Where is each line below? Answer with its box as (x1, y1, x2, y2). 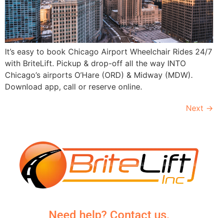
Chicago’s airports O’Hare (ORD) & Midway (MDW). (5, 70, 193, 80)
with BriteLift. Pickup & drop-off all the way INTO (5, 58, 186, 68)
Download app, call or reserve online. (5, 81, 142, 91)
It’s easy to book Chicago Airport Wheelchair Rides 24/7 (5, 46, 212, 56)
